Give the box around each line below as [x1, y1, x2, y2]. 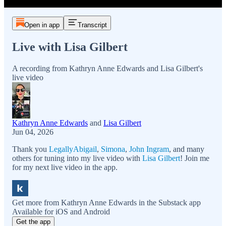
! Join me [180, 153, 209, 162]
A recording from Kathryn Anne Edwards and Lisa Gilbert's [12, 64, 203, 73]
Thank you [12, 144, 49, 153]
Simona [101, 144, 125, 153]
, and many [169, 144, 204, 153]
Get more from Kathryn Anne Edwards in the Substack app [12, 198, 201, 207]
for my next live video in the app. [12, 162, 118, 172]
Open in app [24, 21, 60, 29]
